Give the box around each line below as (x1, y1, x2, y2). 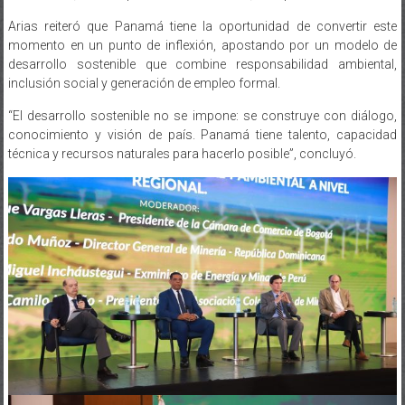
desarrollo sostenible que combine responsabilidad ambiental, (7, 38, 398, 53)
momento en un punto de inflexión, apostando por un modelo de (7, 19, 398, 34)
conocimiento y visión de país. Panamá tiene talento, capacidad (7, 108, 398, 124)
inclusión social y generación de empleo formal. (7, 57, 280, 72)
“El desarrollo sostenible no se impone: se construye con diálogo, (7, 89, 398, 105)
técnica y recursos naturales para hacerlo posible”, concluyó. (7, 127, 356, 143)
